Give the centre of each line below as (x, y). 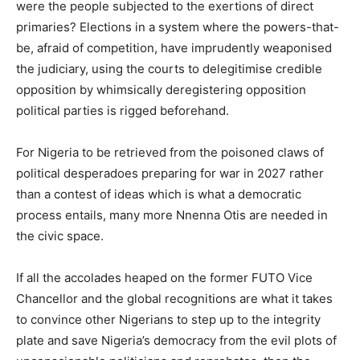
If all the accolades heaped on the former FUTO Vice (164, 277)
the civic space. (60, 235)
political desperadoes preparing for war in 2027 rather (170, 173)
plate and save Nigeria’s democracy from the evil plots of (176, 340)
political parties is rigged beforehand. (123, 110)
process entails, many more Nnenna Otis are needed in (172, 215)
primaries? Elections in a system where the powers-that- (178, 27)
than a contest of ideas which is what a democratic (159, 194)
